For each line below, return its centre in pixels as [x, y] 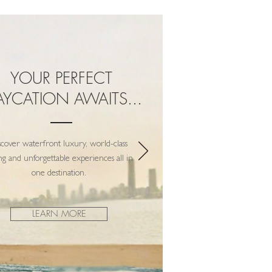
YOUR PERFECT [61, 78]
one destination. [59, 174]
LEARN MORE [59, 214]
